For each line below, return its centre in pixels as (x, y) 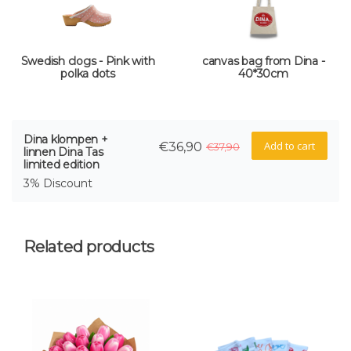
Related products (89, 247)
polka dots (88, 74)
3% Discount (58, 184)
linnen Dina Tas (63, 152)
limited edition (62, 165)
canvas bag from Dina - (263, 62)
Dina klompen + (66, 140)
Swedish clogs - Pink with (88, 62)
